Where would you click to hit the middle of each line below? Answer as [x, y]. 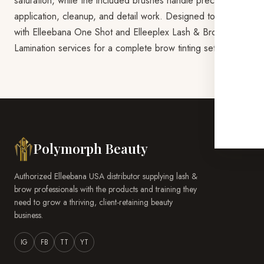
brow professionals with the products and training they [105, 189]
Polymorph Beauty [90, 148]
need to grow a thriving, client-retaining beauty [93, 202]
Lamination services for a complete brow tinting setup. [121, 48]
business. [29, 215]
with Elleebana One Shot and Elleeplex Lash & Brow [119, 32]
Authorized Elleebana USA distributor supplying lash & [106, 176]
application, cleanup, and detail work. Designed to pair [123, 16]
